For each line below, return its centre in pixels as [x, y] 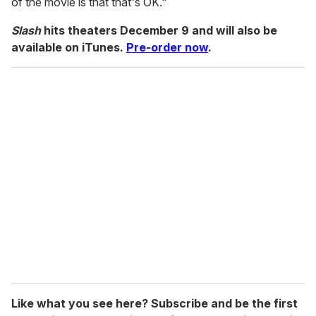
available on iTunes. [69, 48]
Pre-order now [167, 48]
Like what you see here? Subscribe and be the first [154, 304]
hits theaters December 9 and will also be [159, 31]
